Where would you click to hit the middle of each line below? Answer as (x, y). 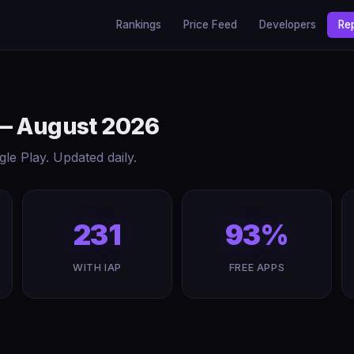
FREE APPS (257, 267)
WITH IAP (97, 267)
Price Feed (210, 24)
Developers (288, 24)
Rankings (139, 24)
